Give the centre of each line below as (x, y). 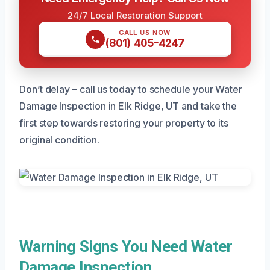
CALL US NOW (145, 32)
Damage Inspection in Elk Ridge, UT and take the (128, 106)
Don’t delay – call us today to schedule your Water (131, 89)
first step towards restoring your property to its (124, 123)
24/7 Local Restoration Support (135, 15)
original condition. (59, 140)
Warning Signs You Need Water (126, 246)
